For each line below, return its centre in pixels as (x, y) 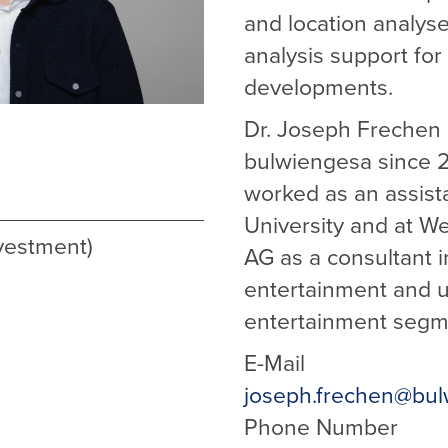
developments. (318, 88)
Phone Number (320, 428)
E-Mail (274, 364)
